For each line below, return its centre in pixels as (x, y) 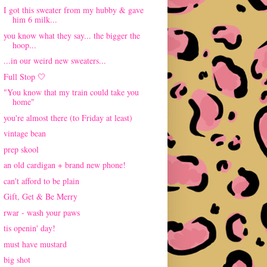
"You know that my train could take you (71, 92)
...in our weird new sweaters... (55, 61)
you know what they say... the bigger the (72, 35)
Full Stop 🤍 (24, 76)
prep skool (21, 149)
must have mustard (35, 244)
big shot (17, 260)
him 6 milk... (35, 20)
